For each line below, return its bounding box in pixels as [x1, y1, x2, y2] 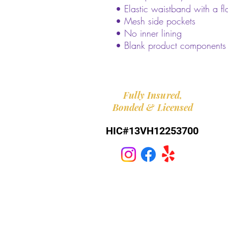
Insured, [147, 89, 182, 101]
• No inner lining [116, 27, 182, 39]
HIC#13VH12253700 [105, 125, 198, 137]
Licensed [157, 101, 193, 113]
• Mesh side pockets [116, 15, 195, 27]
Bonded [112, 101, 144, 113]
